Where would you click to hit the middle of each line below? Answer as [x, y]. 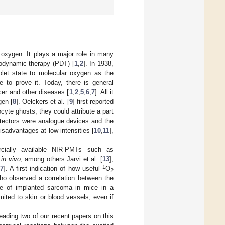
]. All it [104, 92]
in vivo [11, 159]
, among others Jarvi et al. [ [62, 159]
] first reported [93, 101]
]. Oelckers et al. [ [42, 101]
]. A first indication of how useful [53, 168]
